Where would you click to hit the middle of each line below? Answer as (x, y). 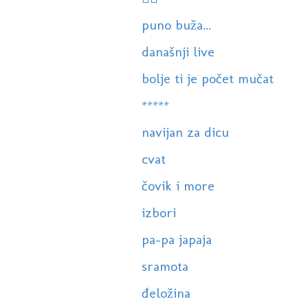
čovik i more (178, 186)
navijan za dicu (185, 132)
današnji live (178, 52)
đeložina (166, 293)
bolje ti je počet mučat (207, 79)
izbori (158, 213)
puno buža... (176, 25)
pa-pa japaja (176, 240)
